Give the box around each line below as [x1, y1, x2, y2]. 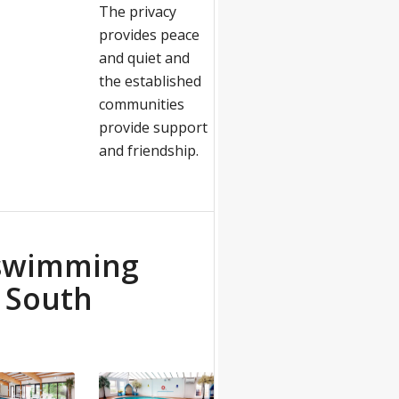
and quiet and [98, 47, 190, 68]
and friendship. [98, 140, 202, 160]
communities [98, 94, 184, 114]
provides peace [98, 24, 199, 45]
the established [98, 70, 201, 91]
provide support [98, 117, 208, 137]
